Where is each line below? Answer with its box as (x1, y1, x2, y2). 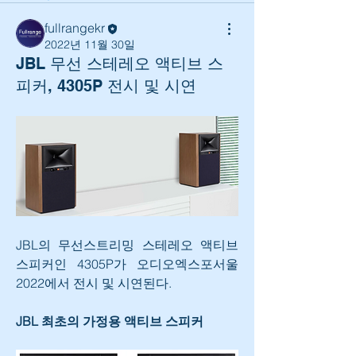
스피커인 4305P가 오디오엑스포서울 (16, 255, 238, 272)
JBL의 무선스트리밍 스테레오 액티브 (16, 236, 238, 253)
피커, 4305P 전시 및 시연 (16, 75, 196, 95)
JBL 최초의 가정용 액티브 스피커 (16, 312, 203, 329)
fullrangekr (44, 20, 105, 36)
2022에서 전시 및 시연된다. (16, 274, 172, 291)
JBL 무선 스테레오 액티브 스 (16, 53, 223, 73)
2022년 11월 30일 (44, 37, 135, 52)
